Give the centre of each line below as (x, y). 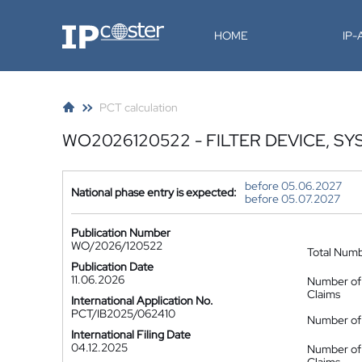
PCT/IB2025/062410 (123, 314)
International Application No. (142, 301)
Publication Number (121, 233)
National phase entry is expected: (154, 192)
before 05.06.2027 (293, 186)
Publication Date (112, 267)
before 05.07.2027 (293, 199)
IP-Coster (86, 28)
